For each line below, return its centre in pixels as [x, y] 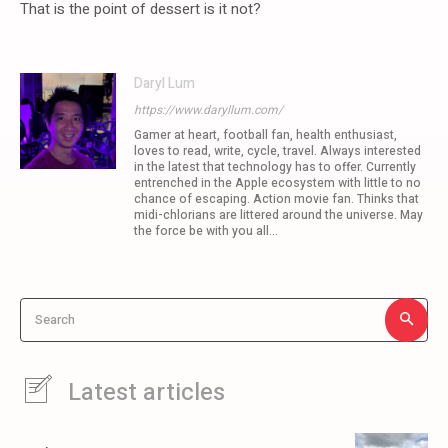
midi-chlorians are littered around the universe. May [278, 214]
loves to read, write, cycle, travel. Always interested [277, 150]
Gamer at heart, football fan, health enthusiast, [265, 134]
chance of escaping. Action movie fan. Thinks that [276, 198]
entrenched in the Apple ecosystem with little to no [277, 182]
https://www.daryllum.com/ [208, 109]
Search [55, 319]
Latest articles [146, 392]
